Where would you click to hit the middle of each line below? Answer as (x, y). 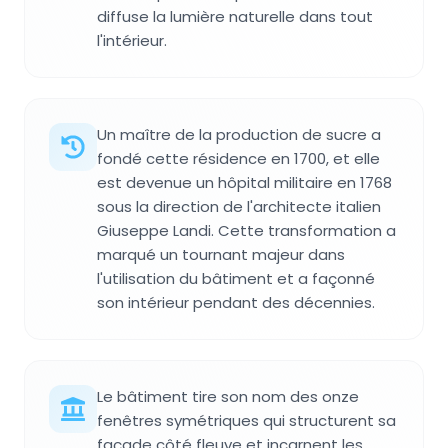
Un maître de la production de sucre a (239, 134)
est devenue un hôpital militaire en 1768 (244, 182)
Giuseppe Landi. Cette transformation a (246, 230)
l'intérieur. (132, 40)
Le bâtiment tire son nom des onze (228, 396)
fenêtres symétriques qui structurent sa (246, 420)
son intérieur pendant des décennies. (236, 302)
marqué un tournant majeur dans (221, 254)
